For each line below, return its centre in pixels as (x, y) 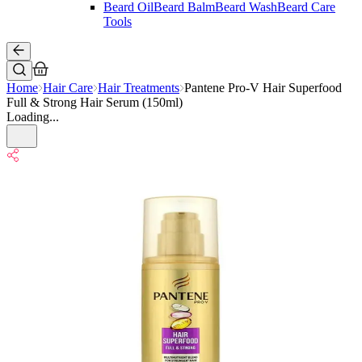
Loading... (33, 117)
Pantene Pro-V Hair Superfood (263, 88)
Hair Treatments (139, 88)
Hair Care (68, 88)
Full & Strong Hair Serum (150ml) (95, 102)
